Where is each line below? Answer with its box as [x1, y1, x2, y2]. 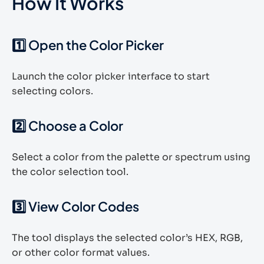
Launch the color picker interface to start [12, 70, 210, 82]
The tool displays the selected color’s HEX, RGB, [12, 232, 243, 244]
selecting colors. [12, 85, 93, 97]
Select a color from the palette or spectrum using [12, 151, 250, 163]
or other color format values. [12, 246, 150, 259]
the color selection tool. [12, 166, 128, 178]
